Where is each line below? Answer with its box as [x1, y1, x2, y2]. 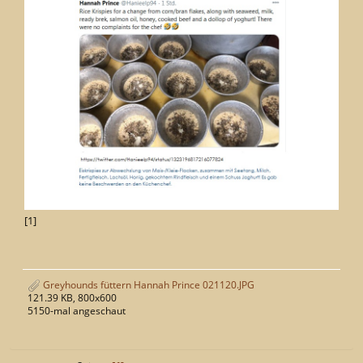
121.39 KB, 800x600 [28, 291, 117, 305]
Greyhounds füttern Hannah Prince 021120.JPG [41, 277, 254, 292]
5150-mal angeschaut [28, 304, 126, 318]
